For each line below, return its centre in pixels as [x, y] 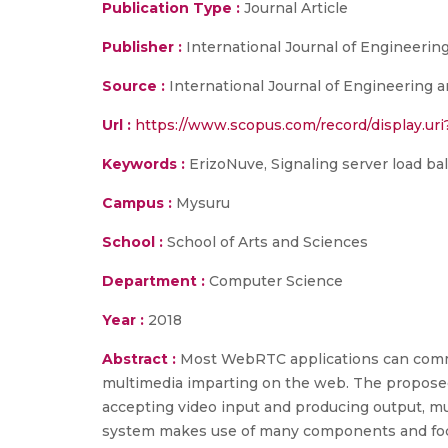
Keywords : [143, 164]
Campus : [137, 203]
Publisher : [144, 47]
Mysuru [201, 203]
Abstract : [141, 359]
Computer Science [274, 281]
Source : [133, 86]
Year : [123, 320]
